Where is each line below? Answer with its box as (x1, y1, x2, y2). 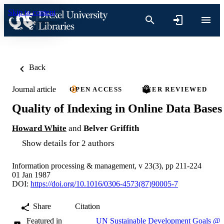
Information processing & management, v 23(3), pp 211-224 (12, 161, 201, 170)
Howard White (12, 123, 66, 133)
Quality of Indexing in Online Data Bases (12, 101, 222, 115)
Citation (75, 201, 100, 210)
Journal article (12, 84, 56, 93)
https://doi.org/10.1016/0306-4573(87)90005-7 (30, 179, 178, 188)
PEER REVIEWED (142, 85, 208, 93)
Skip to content (8, 8, 55, 16)
